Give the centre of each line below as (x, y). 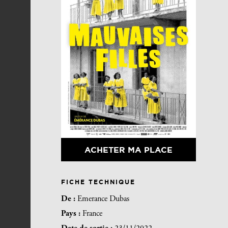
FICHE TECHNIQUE (98, 182)
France (92, 214)
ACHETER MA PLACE (128, 150)
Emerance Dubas (103, 199)
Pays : (72, 214)
